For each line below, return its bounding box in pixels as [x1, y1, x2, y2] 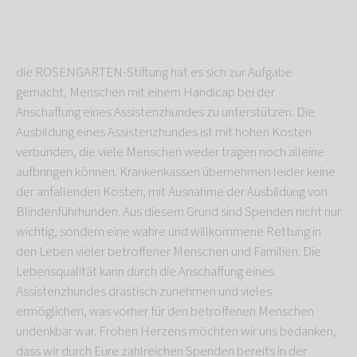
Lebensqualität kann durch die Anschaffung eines [16, 262, 274, 282]
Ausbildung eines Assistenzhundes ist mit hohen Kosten [16, 123, 312, 143]
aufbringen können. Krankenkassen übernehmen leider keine [16, 163, 335, 182]
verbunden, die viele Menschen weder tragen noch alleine [16, 143, 324, 163]
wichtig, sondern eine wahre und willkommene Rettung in [16, 222, 321, 242]
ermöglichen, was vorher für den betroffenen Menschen [16, 302, 314, 322]
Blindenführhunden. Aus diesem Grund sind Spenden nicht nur [16, 202, 341, 222]
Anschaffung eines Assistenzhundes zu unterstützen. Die [16, 103, 315, 123]
